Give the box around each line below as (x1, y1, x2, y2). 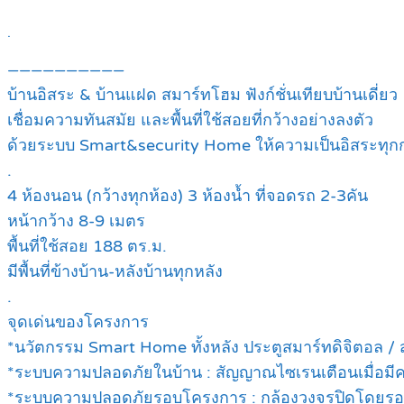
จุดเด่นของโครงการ (7, 312, 149, 333)
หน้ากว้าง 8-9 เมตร (7, 211, 145, 232)
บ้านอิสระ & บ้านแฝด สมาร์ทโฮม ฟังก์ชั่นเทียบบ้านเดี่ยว (7, 85, 398, 106)
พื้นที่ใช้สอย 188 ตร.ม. (7, 236, 167, 257)
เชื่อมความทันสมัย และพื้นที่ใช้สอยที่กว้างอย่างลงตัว (7, 110, 373, 131)
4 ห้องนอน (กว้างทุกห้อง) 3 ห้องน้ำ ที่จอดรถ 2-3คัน (7, 186, 368, 207)
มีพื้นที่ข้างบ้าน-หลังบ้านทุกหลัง (7, 262, 223, 282)
